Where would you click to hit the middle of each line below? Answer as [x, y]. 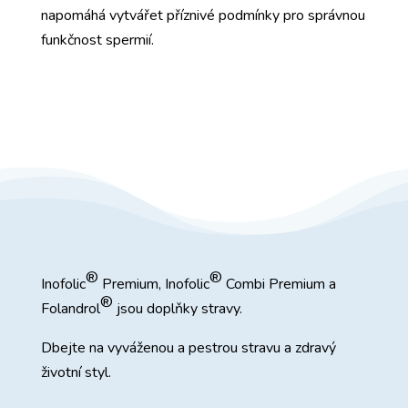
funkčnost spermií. [97, 40]
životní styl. [76, 372]
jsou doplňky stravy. [179, 308]
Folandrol [70, 308]
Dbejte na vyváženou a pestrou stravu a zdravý [188, 347]
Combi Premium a [279, 284]
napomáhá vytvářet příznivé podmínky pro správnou [203, 15]
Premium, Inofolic [153, 284]
